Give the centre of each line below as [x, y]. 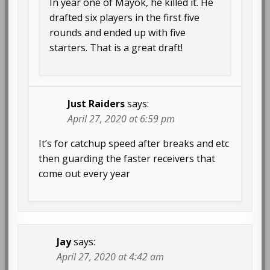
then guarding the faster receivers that [127, 159]
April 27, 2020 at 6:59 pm [121, 119]
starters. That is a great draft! [116, 48]
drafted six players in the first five [125, 18]
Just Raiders [96, 104]
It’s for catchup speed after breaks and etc [134, 144]
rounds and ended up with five [118, 33]
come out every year [85, 174]
